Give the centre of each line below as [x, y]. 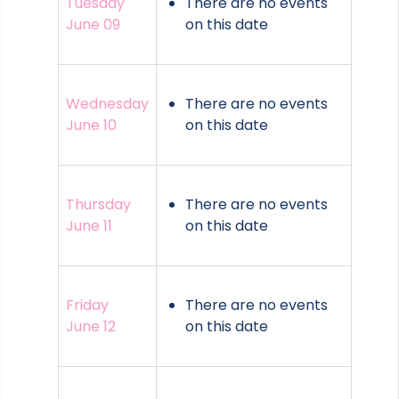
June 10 [91, 126]
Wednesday [107, 104]
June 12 [91, 327]
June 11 [89, 226]
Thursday [98, 205]
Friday [87, 305]
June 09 [93, 25]
